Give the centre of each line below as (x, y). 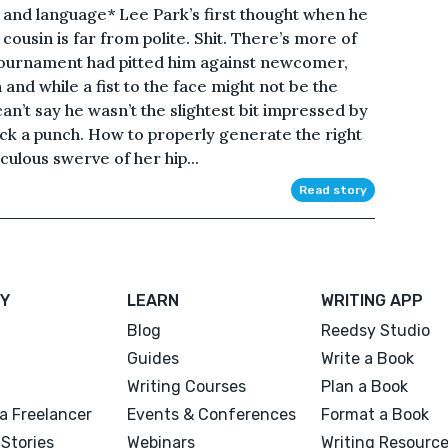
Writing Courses (187, 386)
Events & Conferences (212, 414)
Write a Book (367, 358)
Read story (332, 189)
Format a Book (374, 414)
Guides (153, 358)
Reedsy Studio (375, 330)
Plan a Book (364, 386)
